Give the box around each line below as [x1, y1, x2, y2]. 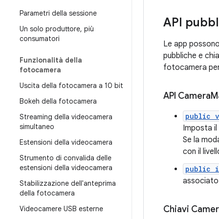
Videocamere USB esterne [20, 204, 103, 213]
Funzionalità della [20, 56, 82, 65]
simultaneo [20, 122, 54, 131]
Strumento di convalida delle [20, 153, 111, 162]
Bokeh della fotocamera [20, 97, 97, 106]
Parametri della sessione [20, 9, 97, 18]
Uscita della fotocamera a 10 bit [20, 81, 123, 90]
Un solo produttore [20, 24, 80, 33]
